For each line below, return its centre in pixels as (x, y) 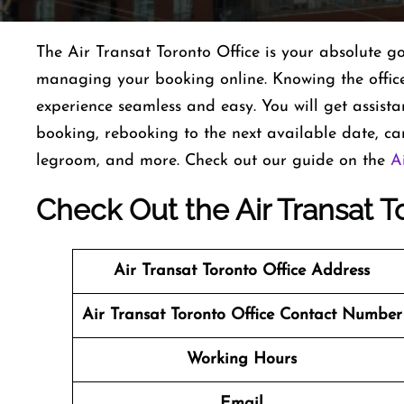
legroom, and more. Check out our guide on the (213, 161)
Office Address (316, 271)
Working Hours (242, 359)
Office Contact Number (316, 315)
